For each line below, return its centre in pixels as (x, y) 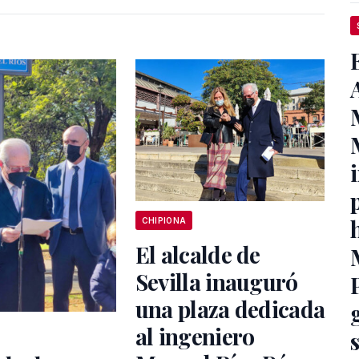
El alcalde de (198, 255)
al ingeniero (195, 337)
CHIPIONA (164, 221)
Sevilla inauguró (216, 282)
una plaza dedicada (230, 309)
